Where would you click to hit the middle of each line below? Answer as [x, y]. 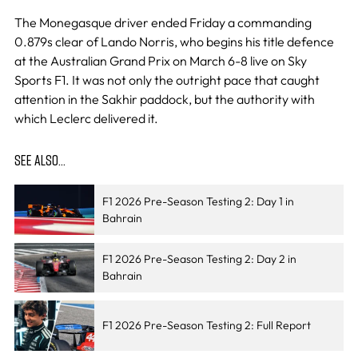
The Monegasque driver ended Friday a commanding [163, 23]
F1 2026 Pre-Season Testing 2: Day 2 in [199, 259]
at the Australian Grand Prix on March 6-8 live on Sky [160, 61]
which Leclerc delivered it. [86, 119]
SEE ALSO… [40, 160]
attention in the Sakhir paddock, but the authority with [164, 99]
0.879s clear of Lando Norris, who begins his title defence [174, 42]
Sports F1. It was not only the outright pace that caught [167, 80]
